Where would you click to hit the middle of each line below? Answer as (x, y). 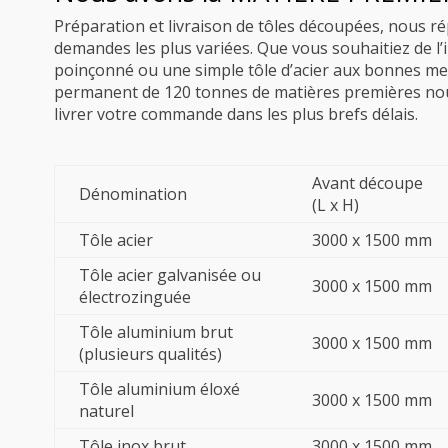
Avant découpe (367, 183)
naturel (106, 411)
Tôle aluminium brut (155, 332)
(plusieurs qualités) (150, 354)
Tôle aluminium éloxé (159, 389)
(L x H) (335, 205)
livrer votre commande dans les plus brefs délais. (235, 114)
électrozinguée (134, 297)
